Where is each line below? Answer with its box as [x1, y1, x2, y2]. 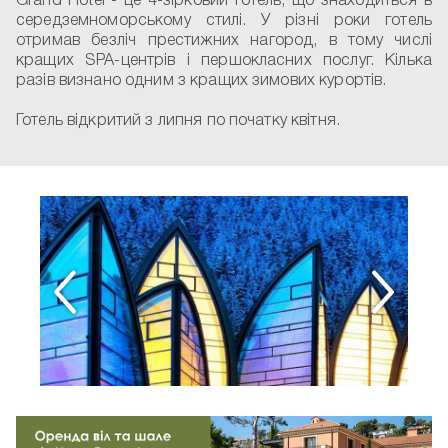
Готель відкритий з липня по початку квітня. [16, 114, 341, 128]
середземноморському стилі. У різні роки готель [16, 14, 432, 28]
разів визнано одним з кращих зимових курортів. [16, 74, 387, 88]
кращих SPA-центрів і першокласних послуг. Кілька [16, 54, 432, 68]
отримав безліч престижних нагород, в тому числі [16, 34, 432, 48]
